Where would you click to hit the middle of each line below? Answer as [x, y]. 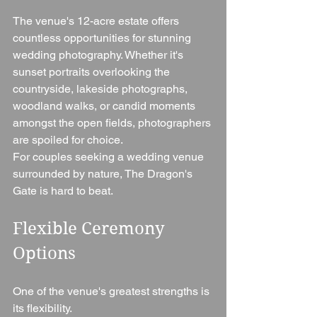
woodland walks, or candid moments [105, 106]
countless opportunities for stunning [103, 38]
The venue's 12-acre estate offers [97, 21]
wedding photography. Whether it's [99, 55]
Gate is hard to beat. [63, 191]
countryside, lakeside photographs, [102, 89]
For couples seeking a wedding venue [110, 157]
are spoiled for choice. [68, 140]
